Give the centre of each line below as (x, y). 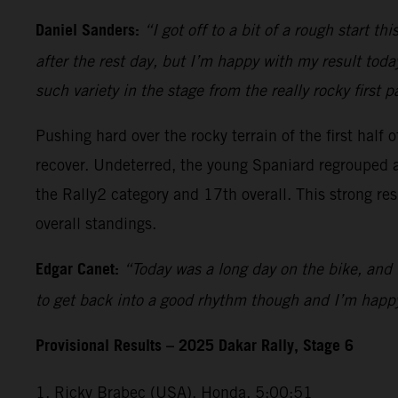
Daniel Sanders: (88, 31)
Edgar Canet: (77, 270)
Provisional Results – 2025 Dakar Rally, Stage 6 (195, 346)
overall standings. (96, 223)
